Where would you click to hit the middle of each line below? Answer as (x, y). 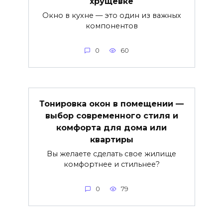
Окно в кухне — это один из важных (111, 16)
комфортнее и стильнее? (111, 165)
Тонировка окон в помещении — (111, 104)
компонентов (111, 26)
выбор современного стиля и (111, 115)
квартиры (111, 139)
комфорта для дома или (111, 127)
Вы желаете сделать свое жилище (111, 154)
